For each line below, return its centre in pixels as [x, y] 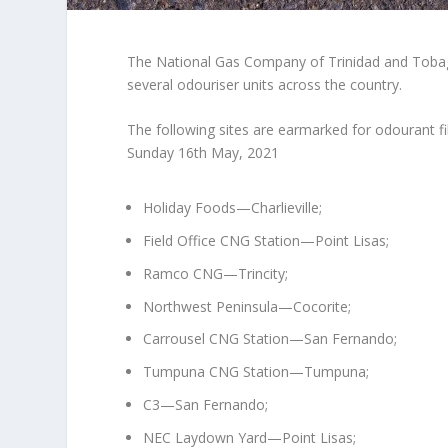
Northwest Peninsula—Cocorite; [247, 306]
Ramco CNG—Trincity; [216, 273]
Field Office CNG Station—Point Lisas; [266, 240]
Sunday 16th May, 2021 [203, 152]
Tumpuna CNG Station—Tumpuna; [256, 372]
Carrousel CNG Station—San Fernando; [270, 339]
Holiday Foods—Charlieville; [233, 208]
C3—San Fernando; [206, 404]
